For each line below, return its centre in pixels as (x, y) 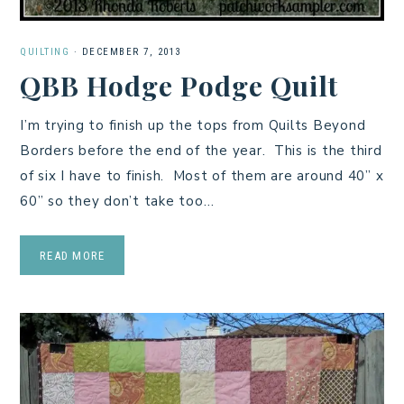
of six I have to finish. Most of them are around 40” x (202, 176)
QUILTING (45, 52)
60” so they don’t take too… (117, 202)
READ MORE (73, 256)
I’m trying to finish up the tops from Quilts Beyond (193, 126)
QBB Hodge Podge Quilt (179, 86)
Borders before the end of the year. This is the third (201, 151)
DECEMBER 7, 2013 (131, 52)
